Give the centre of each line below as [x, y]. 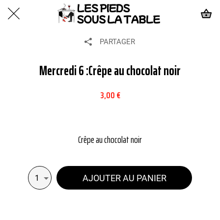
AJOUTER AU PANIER [124, 178]
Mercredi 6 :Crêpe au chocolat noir [110, 70]
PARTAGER [117, 42]
